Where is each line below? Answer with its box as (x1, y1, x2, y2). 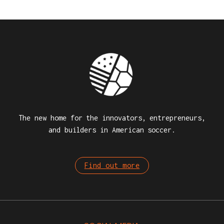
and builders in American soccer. (48, 125, 176, 134)
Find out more (84, 161, 140, 170)
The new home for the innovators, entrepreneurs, (18, 113, 205, 122)
